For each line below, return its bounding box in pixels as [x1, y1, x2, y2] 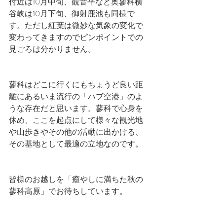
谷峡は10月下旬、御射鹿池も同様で [9, 8, 135, 20]
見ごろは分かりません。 [9, 43, 96, 55]
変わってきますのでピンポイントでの [9, 32, 143, 43]
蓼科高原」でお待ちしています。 [9, 185, 127, 197]
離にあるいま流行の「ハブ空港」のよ [9, 91, 143, 103]
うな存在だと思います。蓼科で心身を [9, 103, 143, 114]
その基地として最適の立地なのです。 [9, 138, 143, 150]
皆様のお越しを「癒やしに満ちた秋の [9, 174, 143, 185]
